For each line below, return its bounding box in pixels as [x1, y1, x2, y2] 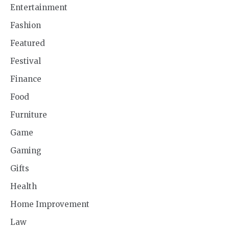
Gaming [10, 145, 41, 155]
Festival [10, 56, 41, 66]
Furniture [10, 109, 47, 120]
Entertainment [10, 2, 67, 12]
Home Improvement [10, 199, 89, 209]
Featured [10, 38, 45, 48]
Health [10, 181, 37, 191]
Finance [10, 74, 41, 84]
